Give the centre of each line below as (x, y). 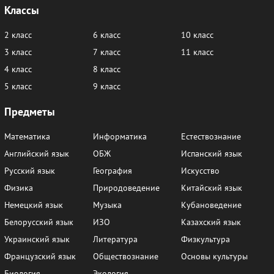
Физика (19, 188)
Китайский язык (212, 188)
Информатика (120, 137)
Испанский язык (212, 154)
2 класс (18, 35)
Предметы (30, 112)
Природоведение (126, 188)
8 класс (106, 69)
